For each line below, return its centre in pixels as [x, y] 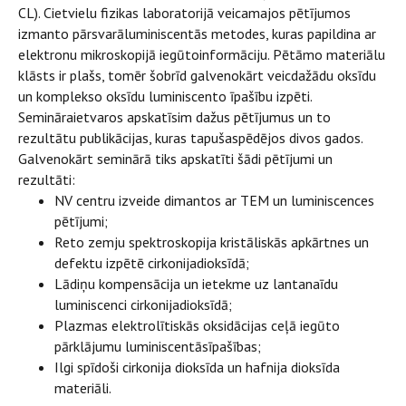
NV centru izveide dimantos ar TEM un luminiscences [214, 200]
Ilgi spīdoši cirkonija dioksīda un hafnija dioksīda [197, 367]
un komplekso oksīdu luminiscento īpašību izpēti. [165, 96]
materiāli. [83, 388]
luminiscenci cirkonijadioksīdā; [143, 304]
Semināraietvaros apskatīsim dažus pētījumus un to [174, 117]
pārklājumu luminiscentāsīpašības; [158, 346]
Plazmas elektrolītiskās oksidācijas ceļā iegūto [197, 325]
